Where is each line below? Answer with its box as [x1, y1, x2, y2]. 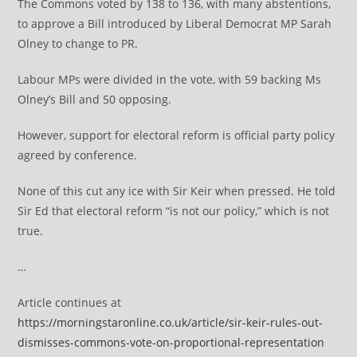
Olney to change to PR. [18, 36, 139, 51]
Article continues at [18, 295, 122, 310]
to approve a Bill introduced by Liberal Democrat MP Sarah [18, 16, 332, 31]
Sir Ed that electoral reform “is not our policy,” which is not [18, 203, 330, 218]
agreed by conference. [18, 147, 138, 163]
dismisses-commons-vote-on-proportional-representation [18, 335, 325, 350]
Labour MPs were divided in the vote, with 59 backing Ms [18, 72, 322, 87]
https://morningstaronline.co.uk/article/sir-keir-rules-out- [18, 315, 324, 330]
